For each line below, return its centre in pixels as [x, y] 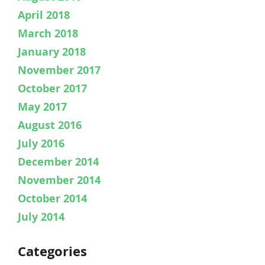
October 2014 [52, 198]
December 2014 [58, 161]
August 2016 [50, 125]
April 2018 [44, 15]
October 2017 [52, 88]
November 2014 [59, 180]
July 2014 [41, 216]
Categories [52, 252]
